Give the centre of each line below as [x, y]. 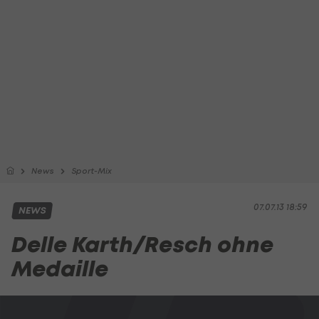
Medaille [60, 269]
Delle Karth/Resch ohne [142, 245]
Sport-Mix [91, 171]
